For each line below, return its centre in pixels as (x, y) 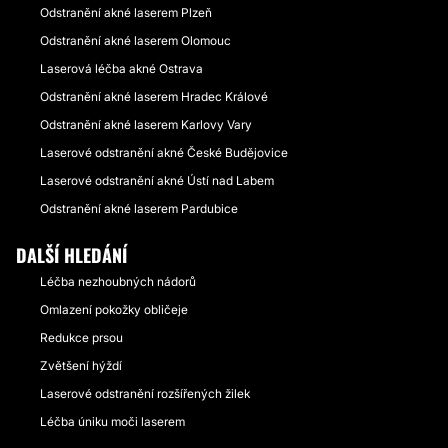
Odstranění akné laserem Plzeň (126, 12)
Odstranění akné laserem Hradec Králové (154, 96)
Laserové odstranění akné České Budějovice (164, 152)
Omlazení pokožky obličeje (114, 309)
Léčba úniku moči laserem (112, 421)
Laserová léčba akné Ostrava (121, 68)
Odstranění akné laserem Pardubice (139, 208)
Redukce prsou (81, 337)
